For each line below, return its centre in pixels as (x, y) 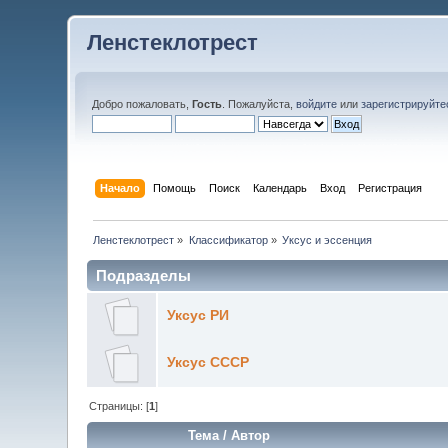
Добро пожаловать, (142, 104)
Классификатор (228, 239)
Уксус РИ (197, 315)
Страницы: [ (119, 406)
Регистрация (389, 187)
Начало (119, 187)
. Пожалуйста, (259, 104)
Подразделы (144, 275)
